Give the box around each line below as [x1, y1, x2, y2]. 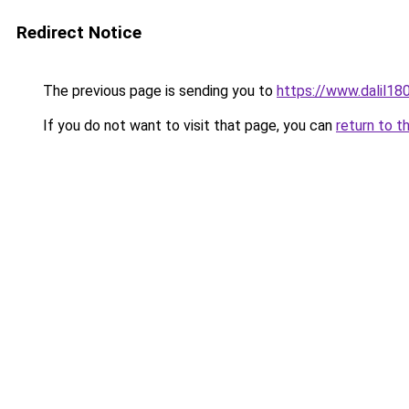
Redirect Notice [16, 22, 142, 43]
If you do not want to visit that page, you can [39, 117, 336, 134]
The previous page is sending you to [39, 82, 277, 100]
